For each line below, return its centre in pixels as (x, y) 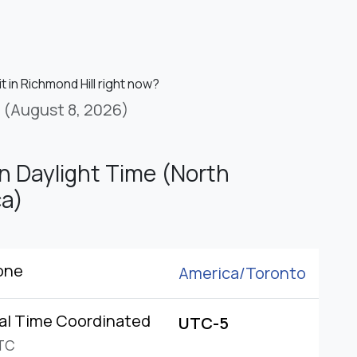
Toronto (276, 273)
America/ (212, 273)
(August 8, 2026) (66, 110)
